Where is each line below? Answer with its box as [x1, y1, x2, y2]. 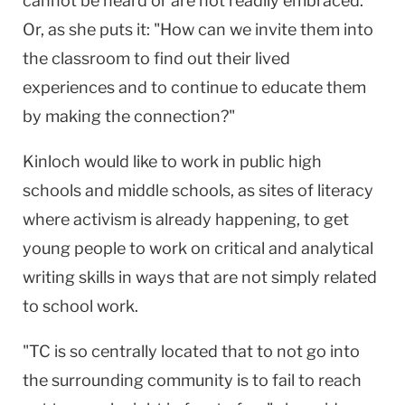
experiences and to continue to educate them [23, 77, 366, 97]
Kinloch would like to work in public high [23, 151, 322, 171]
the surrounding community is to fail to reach [23, 370, 362, 390]
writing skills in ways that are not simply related [23, 267, 377, 287]
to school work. [23, 296, 138, 316]
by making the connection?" [23, 106, 235, 126]
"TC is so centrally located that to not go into [23, 341, 360, 361]
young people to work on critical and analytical [23, 238, 373, 258]
